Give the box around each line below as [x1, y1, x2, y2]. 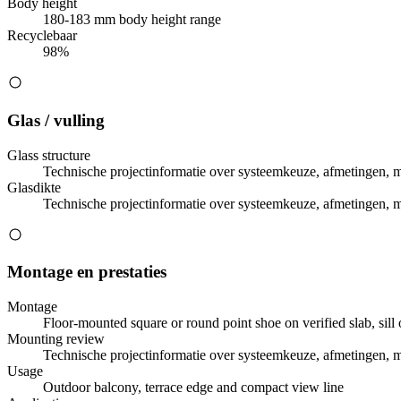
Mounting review [7, 330, 105, 346]
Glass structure [7, 147, 90, 163]
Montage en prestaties [7, 262, 166, 282]
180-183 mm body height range [43, 12, 221, 28]
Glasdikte [7, 179, 61, 195]
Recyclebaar [7, 28, 77, 44]
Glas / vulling [7, 110, 105, 130]
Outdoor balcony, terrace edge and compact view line [43, 379, 344, 395]
